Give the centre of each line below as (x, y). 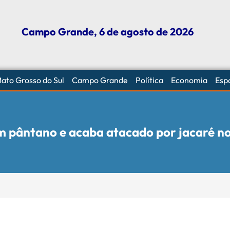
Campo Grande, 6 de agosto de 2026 (108, 32)
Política (149, 80)
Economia (189, 80)
